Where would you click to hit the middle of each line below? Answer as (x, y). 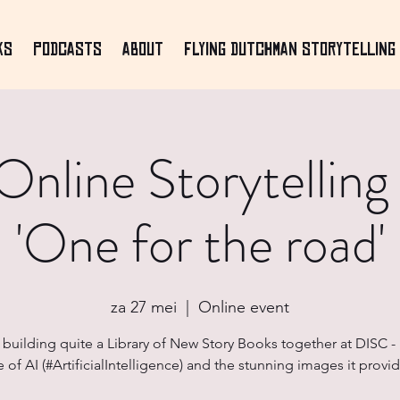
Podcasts (67, 49)
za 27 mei (144, 307)
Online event (244, 307)
